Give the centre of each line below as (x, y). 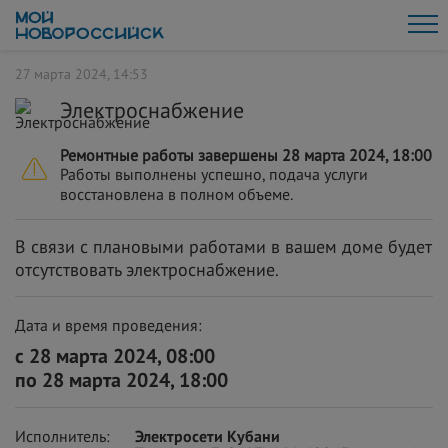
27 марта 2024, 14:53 (81, 74)
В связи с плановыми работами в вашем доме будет (223, 246)
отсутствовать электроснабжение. (147, 269)
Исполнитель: (62, 436)
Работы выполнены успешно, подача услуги (214, 174)
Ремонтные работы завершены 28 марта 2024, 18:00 (246, 155)
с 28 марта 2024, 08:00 (115, 356)
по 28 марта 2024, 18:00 (121, 380)
